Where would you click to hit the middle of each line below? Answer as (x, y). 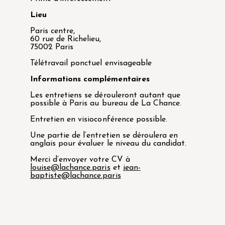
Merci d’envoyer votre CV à (80, 159)
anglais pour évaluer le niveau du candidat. (108, 143)
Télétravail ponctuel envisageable (91, 63)
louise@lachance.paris (70, 167)
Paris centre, (53, 31)
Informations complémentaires (90, 79)
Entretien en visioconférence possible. (99, 119)
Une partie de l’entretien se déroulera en (104, 135)
